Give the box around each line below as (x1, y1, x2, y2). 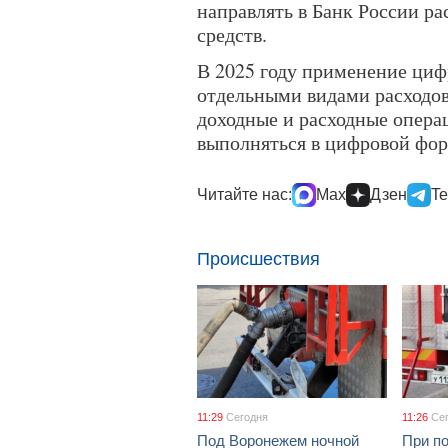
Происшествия (197, 249, 320, 269)
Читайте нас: (197, 186, 292, 203)
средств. (197, 21, 267, 48)
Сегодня (226, 411, 268, 423)
